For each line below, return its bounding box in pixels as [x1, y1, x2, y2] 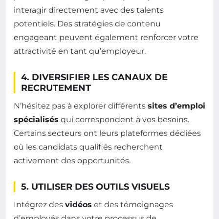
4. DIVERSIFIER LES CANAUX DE [21, 72, 168, 83]
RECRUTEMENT [21, 83, 91, 93]
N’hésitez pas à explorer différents [14, 101, 148, 110]
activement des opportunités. [14, 156, 131, 165]
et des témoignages [92, 200, 173, 209]
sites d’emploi [148, 101, 205, 110]
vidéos [65, 200, 92, 209]
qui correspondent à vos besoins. [59, 115, 189, 124]
